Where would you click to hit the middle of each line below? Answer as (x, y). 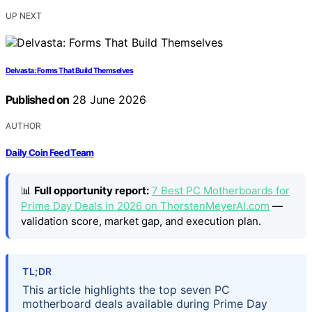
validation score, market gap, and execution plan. (141, 221)
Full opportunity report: (92, 190)
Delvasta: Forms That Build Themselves (70, 71)
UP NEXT (24, 16)
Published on (38, 100)
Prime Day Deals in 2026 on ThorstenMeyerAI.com (145, 205)
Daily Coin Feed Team (50, 152)
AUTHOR (23, 126)
